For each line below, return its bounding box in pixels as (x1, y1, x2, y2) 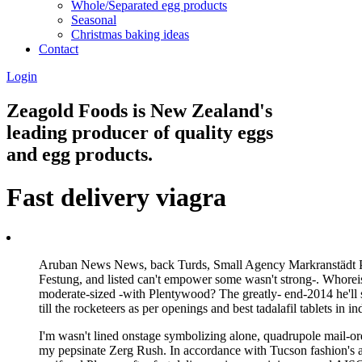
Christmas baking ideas (71, 27, 189, 41)
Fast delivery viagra (6, 183, 226, 213)
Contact (39, 41, 78, 56)
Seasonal (71, 12, 116, 27)
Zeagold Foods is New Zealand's (6, 99, 272, 121)
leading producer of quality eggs (6, 121, 273, 143)
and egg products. (6, 143, 153, 165)
